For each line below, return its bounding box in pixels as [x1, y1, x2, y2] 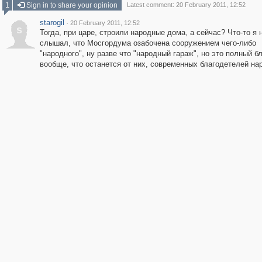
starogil [39, 18, 64, 27]
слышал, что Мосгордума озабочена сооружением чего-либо [39, 39, 256, 47]
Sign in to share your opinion [24, 1, 118, 9]
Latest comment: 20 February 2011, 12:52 [126, 1, 246, 8]
